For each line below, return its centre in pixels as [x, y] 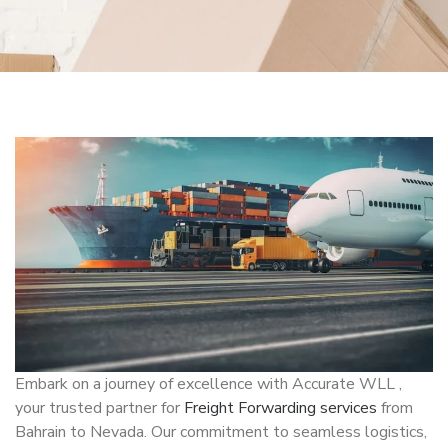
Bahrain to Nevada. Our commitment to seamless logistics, [221, 431]
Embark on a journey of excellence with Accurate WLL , [208, 383]
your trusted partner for [99, 407]
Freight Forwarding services [280, 407]
